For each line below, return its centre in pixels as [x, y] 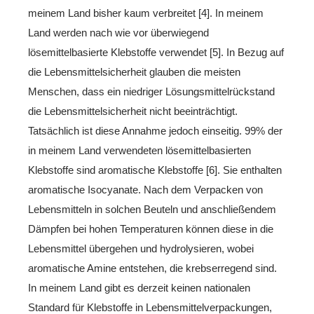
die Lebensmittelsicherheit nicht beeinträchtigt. [133, 111]
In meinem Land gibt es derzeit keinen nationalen [139, 287]
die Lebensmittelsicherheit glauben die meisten [134, 71]
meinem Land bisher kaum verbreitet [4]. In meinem [146, 13]
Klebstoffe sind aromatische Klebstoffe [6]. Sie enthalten [155, 170]
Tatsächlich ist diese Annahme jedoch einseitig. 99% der [155, 130]
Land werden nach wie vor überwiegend [118, 32]
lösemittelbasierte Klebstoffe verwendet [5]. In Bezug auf [156, 52]
